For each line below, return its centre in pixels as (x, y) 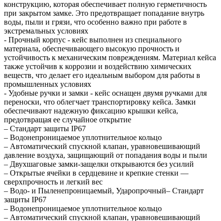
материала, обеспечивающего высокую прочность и (92, 48)
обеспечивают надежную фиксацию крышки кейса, (91, 110)
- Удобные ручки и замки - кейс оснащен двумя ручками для (105, 93)
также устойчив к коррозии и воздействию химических (98, 66)
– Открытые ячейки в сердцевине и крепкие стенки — (96, 173)
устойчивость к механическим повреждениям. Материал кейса (110, 57)
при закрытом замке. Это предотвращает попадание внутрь (104, 13)
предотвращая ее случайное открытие (68, 119)
